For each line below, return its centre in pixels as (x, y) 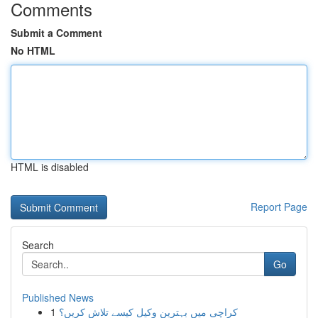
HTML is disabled (50, 167)
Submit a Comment (56, 33)
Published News (58, 297)
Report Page (279, 207)
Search (38, 245)
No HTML (33, 50)
